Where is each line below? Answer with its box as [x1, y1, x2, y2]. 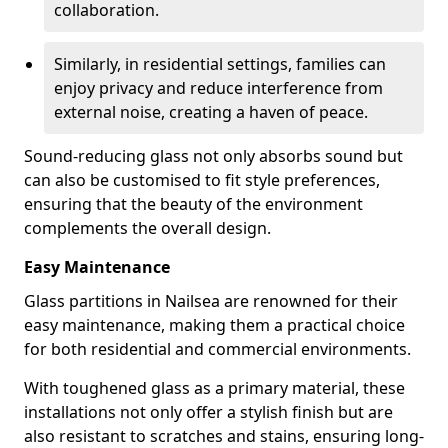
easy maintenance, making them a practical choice [24, 314, 405, 336]
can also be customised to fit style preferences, [24, 169, 380, 191]
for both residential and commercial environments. [24, 338, 411, 360]
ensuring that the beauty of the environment [24, 193, 363, 215]
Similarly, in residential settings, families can [54, 53, 386, 75]
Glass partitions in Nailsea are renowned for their [24, 290, 398, 312]
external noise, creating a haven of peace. [54, 101, 368, 123]
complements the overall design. [24, 217, 271, 239]
